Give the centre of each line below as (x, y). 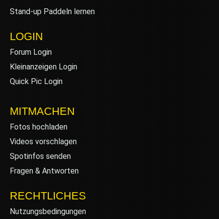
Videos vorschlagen (43, 142)
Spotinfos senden (40, 156)
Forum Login (31, 52)
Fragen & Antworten (44, 171)
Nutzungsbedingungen (48, 212)
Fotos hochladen (39, 127)
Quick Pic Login (36, 82)
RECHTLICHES (48, 196)
